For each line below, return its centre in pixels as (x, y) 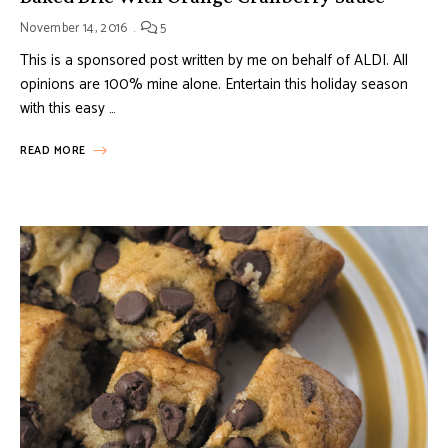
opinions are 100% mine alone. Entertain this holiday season (214, 84)
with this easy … (68, 108)
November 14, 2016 (74, 28)
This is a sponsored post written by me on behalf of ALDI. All (214, 60)
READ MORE (53, 150)
